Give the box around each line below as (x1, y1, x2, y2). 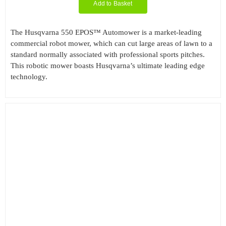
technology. (10, 72, 47, 81)
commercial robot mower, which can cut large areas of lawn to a (10, 39, 212, 47)
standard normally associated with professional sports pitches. (10, 50, 205, 59)
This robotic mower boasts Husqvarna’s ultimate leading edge (10, 61, 205, 70)
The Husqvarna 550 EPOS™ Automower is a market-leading (10, 28, 202, 36)
